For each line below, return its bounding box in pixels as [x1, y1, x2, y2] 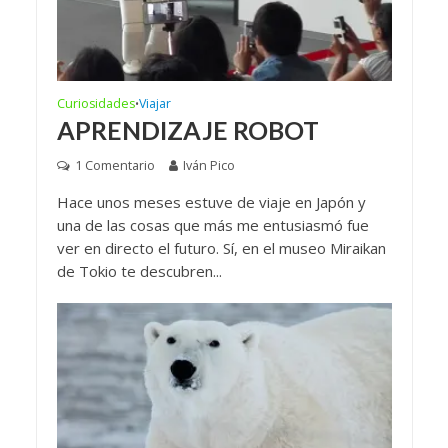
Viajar [138, 94, 171, 112]
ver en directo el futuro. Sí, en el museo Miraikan [56, 237, 386, 258]
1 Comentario [74, 156, 155, 174]
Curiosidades [56, 94, 135, 112]
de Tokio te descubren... [56, 260, 222, 281]
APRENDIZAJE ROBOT [56, 114, 319, 145]
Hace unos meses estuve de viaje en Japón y [56, 191, 366, 212]
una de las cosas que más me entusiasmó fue [56, 214, 369, 235]
